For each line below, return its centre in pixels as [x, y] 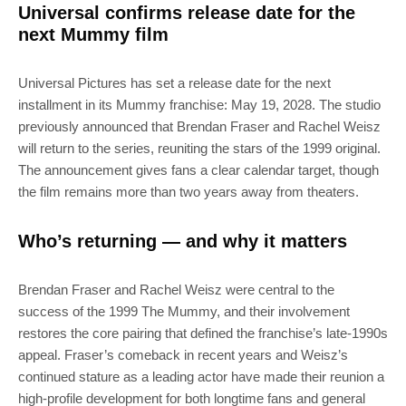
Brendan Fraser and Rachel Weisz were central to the [176, 290]
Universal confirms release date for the [187, 13]
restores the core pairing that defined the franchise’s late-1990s [203, 333]
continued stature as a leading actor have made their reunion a [201, 377]
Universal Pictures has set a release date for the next [174, 83]
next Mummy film [93, 34]
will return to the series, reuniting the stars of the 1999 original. [199, 148]
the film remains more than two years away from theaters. [188, 192]
